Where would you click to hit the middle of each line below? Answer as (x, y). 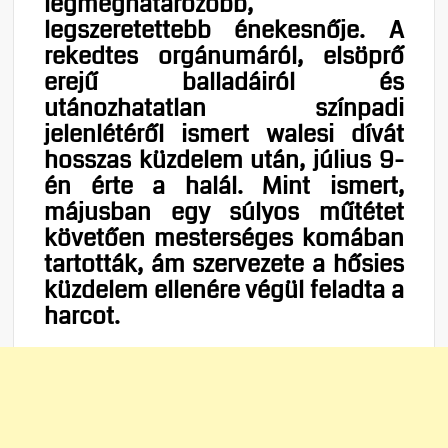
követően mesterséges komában (224, 237)
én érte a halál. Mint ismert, (224, 185)
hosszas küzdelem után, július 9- (224, 159)
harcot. (82, 315)
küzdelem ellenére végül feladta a (224, 289)
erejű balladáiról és (224, 81)
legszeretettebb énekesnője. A (224, 29)
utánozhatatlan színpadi (224, 107)
